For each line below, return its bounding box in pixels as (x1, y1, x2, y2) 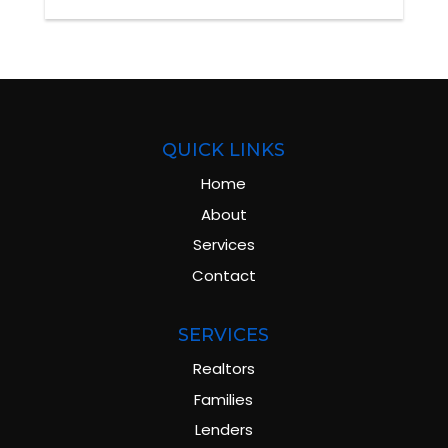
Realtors (192, 358, 255, 380)
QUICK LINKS (162, 139, 286, 162)
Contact (191, 264, 256, 286)
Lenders (194, 419, 253, 441)
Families (194, 388, 254, 410)
